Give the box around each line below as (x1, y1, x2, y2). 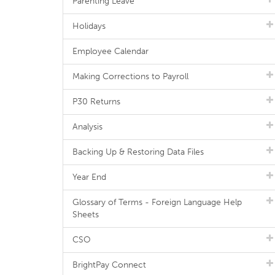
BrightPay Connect (72, 260, 146, 270)
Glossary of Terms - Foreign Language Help (72, 197, 242, 207)
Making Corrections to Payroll (72, 71, 188, 82)
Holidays (72, 21, 106, 31)
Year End (72, 172, 106, 182)
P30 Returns (72, 96, 120, 107)
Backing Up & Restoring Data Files (72, 147, 204, 157)
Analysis (72, 122, 103, 132)
